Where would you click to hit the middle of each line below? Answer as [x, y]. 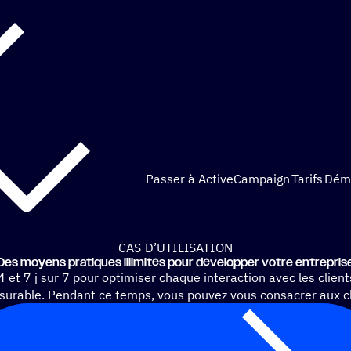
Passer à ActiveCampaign [218, 179]
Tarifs [307, 179]
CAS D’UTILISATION [175, 248]
